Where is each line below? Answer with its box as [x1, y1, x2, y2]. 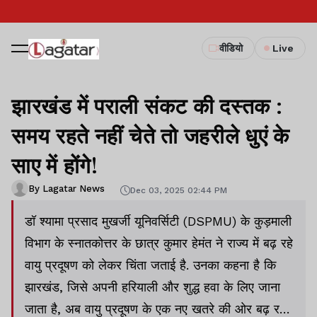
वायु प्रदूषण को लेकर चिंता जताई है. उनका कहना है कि [25, 258, 276, 272]
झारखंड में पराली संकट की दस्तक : [11, 91, 283, 120]
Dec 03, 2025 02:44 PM [130, 185, 227, 195]
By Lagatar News [28, 183, 105, 194]
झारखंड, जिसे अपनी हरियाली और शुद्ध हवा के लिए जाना [25, 279, 280, 294]
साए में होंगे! [11, 151, 98, 179]
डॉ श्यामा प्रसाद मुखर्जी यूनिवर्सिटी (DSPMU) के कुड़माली [25, 214, 292, 229]
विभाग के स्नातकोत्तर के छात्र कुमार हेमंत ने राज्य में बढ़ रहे [25, 236, 293, 250]
